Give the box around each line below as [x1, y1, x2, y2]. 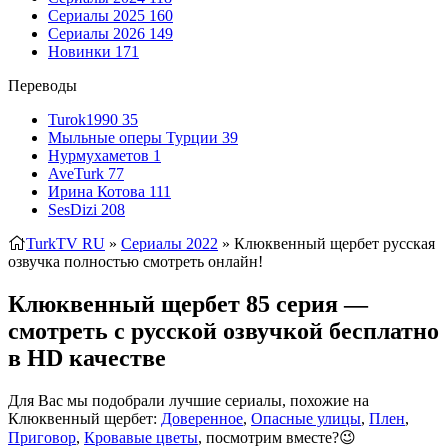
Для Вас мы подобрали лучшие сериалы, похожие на [8, 391, 369, 409]
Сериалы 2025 [48, 7, 149, 24]
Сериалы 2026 [48, 25, 149, 42]
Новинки [48, 43, 115, 60]
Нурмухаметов [48, 147, 153, 164]
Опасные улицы [251, 409, 361, 427]
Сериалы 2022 [121, 235, 218, 252]
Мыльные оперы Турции [48, 129, 222, 146]
